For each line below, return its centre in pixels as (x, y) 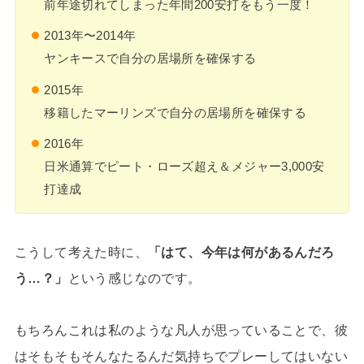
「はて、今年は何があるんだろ (241, 252)
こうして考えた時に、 (81, 252)
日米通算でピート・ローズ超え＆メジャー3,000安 (184, 167)
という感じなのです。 (134, 278)
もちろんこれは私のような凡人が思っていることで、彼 (181, 330)
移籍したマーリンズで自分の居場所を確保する (175, 112)
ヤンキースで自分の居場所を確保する (150, 58)
